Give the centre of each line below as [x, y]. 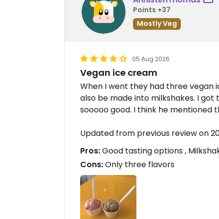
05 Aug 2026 [151, 59]
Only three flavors [139, 164]
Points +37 [152, 10]
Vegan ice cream [119, 73]
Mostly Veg [157, 23]
